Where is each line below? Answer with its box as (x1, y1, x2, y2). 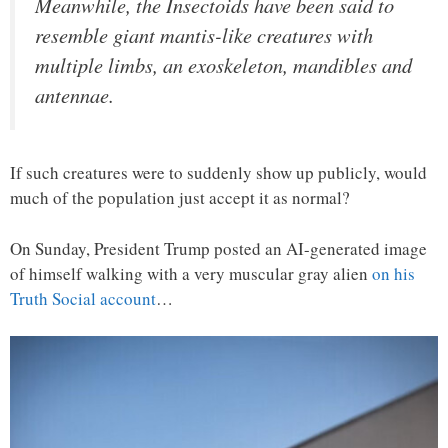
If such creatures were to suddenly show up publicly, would (10, 161, 427, 185)
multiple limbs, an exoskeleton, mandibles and (35, 50, 412, 79)
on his (372, 261, 415, 285)
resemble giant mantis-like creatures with (35, 20, 373, 49)
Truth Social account (10, 286, 156, 310)
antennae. (35, 80, 114, 109)
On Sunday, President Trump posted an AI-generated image (10, 236, 427, 260)
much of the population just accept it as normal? (10, 186, 350, 210)
